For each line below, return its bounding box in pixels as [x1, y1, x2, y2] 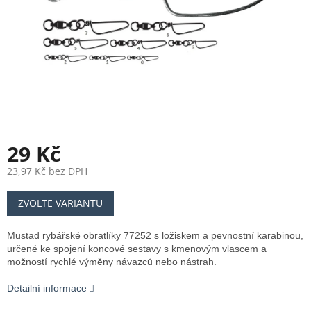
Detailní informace [7, 283, 87, 294]
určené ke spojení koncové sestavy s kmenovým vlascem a [7, 243, 267, 255]
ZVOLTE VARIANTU [18, 196, 103, 210]
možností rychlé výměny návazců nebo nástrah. [7, 256, 217, 268]
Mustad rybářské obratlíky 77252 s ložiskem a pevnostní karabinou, [7, 230, 303, 242]
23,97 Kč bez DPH [7, 165, 87, 178]
